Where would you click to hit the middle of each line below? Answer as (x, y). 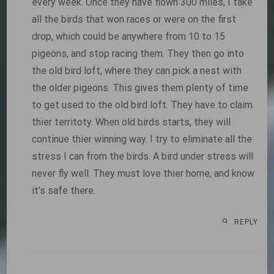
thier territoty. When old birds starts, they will (131, 122)
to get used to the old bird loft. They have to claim (142, 105)
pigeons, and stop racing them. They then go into (138, 53)
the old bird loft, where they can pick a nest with (136, 70)
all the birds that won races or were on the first (134, 19)
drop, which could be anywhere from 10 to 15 (128, 36)
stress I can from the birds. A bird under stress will (142, 156)
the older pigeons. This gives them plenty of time (140, 87)
